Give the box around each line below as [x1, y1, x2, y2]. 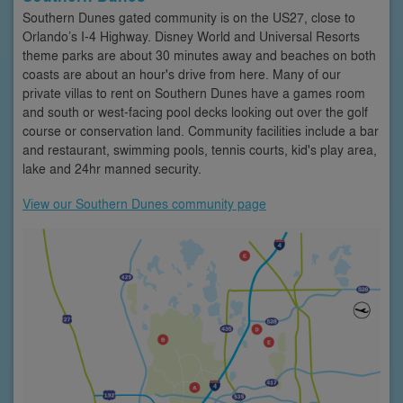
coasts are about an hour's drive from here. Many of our [22, 64, 341, 83]
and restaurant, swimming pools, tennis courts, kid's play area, [22, 139, 377, 158]
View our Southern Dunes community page [22, 193, 266, 212]
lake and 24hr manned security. [22, 158, 201, 177]
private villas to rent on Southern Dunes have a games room [22, 83, 365, 102]
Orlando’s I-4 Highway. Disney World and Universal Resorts [22, 26, 360, 45]
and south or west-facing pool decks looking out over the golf [22, 102, 368, 121]
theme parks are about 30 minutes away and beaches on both [22, 45, 376, 64]
